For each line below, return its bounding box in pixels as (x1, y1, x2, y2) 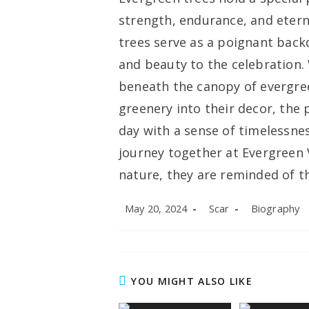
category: (243, 214, 287, 228)
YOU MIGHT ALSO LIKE (131, 275, 253, 288)
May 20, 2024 (125, 202, 188, 216)
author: (201, 214, 235, 228)
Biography (250, 202, 300, 216)
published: (118, 214, 163, 228)
